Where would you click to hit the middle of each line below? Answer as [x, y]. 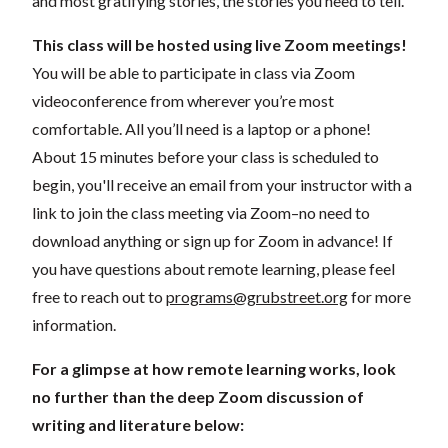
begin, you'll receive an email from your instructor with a [222, 184]
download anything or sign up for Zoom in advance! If [212, 240]
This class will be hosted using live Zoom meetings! [219, 44]
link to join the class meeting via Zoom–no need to [201, 212]
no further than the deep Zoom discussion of [198, 396]
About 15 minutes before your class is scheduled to [205, 156]
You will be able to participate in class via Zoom [193, 72]
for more [379, 296]
